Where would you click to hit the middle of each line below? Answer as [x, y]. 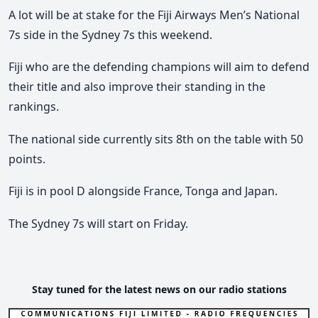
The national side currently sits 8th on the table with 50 [156, 139]
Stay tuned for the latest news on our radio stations [159, 289]
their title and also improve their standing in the [137, 87]
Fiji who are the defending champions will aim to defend [159, 67]
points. [27, 159]
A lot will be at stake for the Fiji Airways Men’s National [154, 15]
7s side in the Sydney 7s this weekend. [110, 34]
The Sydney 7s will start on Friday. [98, 223]
